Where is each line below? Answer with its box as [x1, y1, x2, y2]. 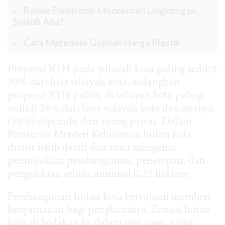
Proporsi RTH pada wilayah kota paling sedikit [8, 64, 217, 75]
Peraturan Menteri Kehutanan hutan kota [8, 129, 192, 141]
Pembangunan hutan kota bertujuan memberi [8, 191, 211, 203]
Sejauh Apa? [13, 16, 64, 27]
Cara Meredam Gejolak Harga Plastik [24, 37, 181, 48]
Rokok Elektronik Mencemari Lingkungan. [24, 5, 198, 16]
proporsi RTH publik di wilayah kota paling [8, 90, 203, 101]
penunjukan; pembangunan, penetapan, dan [8, 155, 205, 167]
